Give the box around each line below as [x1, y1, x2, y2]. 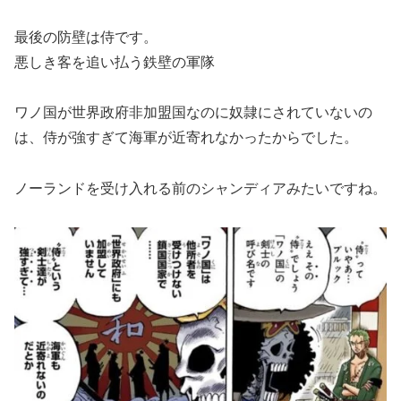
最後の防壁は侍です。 [14, 29, 158, 45]
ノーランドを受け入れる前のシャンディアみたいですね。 [14, 181, 387, 197]
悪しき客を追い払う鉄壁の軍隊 [14, 54, 215, 70]
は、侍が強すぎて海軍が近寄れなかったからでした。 [14, 130, 358, 146]
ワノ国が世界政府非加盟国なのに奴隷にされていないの [14, 105, 372, 121]
